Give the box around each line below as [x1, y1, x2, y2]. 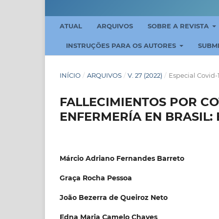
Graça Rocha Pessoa [60, 173, 132, 182]
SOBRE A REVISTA [148, 22, 211, 30]
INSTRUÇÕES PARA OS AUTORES [66, 41, 178, 49]
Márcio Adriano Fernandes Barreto [60, 153, 184, 163]
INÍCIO [60, 71, 81, 79]
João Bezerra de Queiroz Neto [60, 193, 168, 202]
